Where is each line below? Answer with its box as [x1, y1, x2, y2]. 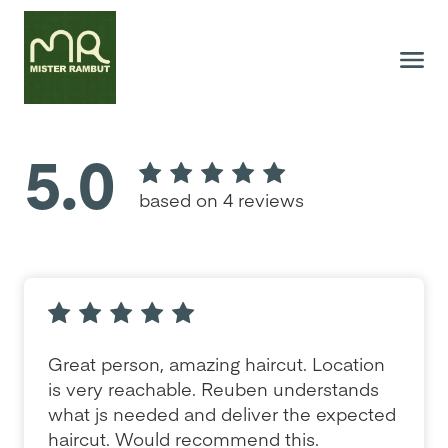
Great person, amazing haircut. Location [48, 351, 385, 376]
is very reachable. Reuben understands [48, 376, 379, 401]
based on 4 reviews [139, 187, 304, 212]
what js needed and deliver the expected [48, 401, 396, 426]
